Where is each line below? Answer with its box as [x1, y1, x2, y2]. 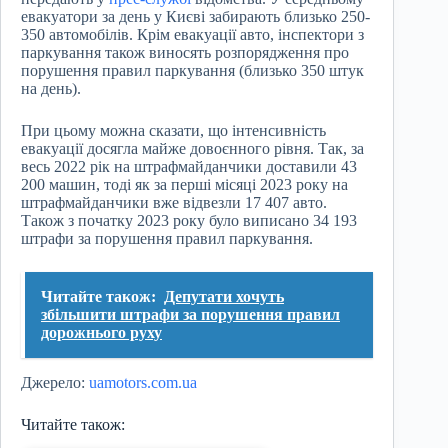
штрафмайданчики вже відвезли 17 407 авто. [21, 194, 327, 212]
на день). [21, 80, 81, 98]
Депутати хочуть [164, 288, 284, 306]
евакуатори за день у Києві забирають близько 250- [21, 8, 370, 26]
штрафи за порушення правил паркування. [21, 230, 313, 248]
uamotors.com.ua [89, 374, 197, 392]
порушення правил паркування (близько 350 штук [21, 62, 364, 80]
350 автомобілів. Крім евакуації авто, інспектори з [21, 26, 364, 44]
